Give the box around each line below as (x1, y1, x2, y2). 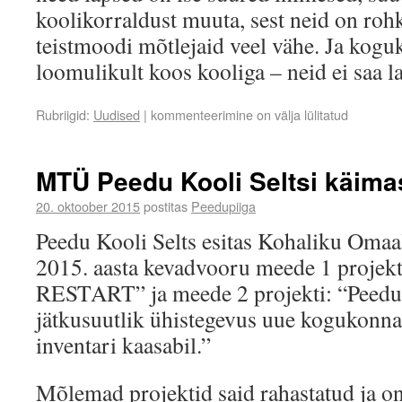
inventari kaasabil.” (36, 329, 211, 360)
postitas (144, 197, 188, 215)
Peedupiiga (191, 197, 256, 215)
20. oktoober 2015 (36, 197, 140, 215)
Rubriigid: (36, 105, 90, 124)
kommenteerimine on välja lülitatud (151, 105, 348, 124)
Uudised (93, 105, 140, 124)
